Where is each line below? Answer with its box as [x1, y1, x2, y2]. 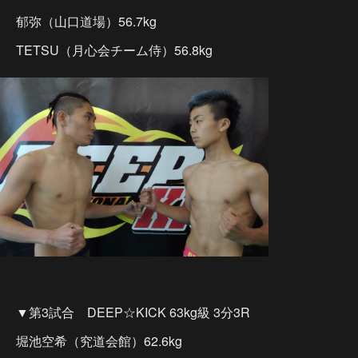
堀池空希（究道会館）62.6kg [16, 331, 182, 350]
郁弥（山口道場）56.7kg [16, 12, 157, 30]
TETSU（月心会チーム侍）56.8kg [16, 41, 213, 59]
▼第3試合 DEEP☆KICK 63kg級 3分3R [16, 302, 250, 321]
